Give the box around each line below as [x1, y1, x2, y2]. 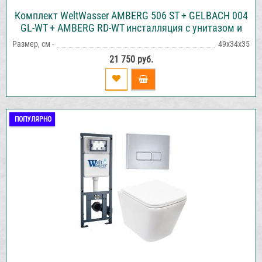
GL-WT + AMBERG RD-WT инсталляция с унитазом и [20, 21, 242, 34]
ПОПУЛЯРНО [15, 115, 51, 123]
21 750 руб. [109, 53, 153, 65]
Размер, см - [12, 39, 54, 49]
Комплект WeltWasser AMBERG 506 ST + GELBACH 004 [14, 9, 248, 22]
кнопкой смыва [96, 33, 166, 46]
